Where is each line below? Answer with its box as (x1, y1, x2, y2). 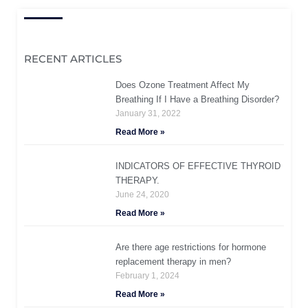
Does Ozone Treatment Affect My (115, 80, 250, 91)
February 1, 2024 (115, 271, 180, 281)
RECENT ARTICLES (24, 52, 122, 66)
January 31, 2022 (115, 109, 181, 119)
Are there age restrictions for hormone (115, 242, 267, 253)
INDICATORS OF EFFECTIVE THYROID (115, 161, 281, 172)
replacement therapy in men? (115, 256, 232, 267)
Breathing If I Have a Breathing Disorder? (115, 94, 280, 105)
